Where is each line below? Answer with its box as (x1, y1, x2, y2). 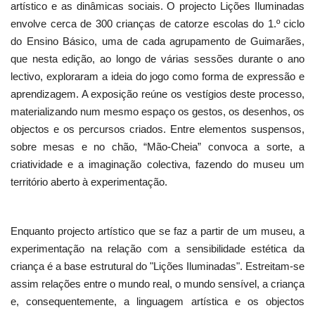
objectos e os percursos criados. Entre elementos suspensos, (11, 123, 304, 136)
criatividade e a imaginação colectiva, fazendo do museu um (11, 158, 304, 171)
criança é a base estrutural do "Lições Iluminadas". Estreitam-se (11, 260, 304, 273)
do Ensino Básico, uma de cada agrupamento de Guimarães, (11, 35, 304, 48)
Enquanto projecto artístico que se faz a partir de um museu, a (11, 225, 304, 238)
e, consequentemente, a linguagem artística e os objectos (11, 295, 304, 308)
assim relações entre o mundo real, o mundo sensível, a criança (11, 278, 304, 290)
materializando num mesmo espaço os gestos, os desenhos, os (11, 105, 304, 118)
